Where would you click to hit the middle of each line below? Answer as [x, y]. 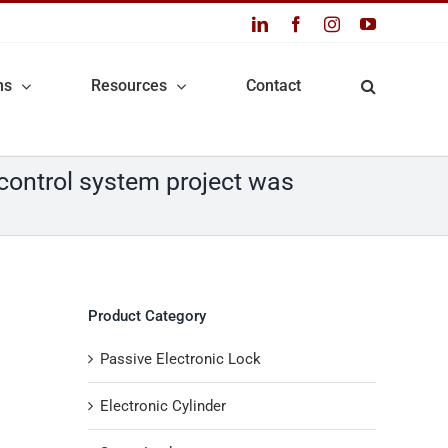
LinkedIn [296, 23]
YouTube [404, 23]
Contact [273, 85]
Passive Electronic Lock [180, 358]
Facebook [334, 23]
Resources [129, 85]
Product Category [147, 315]
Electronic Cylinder [163, 405]
